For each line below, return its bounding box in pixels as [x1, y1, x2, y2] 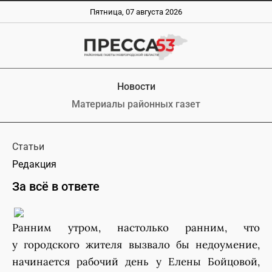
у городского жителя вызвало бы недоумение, [12, 237, 260, 251]
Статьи [12, 140, 44, 152]
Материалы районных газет [72, 98, 200, 110]
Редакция [12, 158, 56, 170]
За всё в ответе [12, 178, 100, 194]
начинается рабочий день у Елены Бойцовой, [12, 254, 260, 268]
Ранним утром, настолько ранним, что [12, 220, 260, 234]
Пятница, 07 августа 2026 [90, 7, 182, 16]
